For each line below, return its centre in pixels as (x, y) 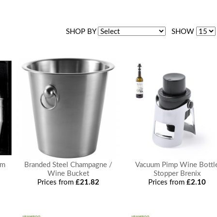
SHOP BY (82, 32)
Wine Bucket (69, 174)
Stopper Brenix (177, 174)
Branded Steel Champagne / (69, 165)
